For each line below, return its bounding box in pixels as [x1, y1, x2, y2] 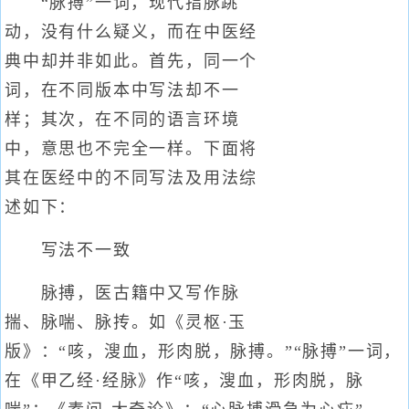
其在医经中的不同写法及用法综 [5, 169, 258, 187]
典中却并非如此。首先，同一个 [5, 52, 258, 70]
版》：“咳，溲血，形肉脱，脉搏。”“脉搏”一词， [5, 342, 403, 361]
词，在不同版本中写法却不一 [5, 81, 240, 100]
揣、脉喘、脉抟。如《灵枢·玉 [5, 313, 247, 331]
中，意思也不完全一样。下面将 [5, 140, 258, 158]
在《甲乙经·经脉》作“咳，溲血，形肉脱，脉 [5, 372, 364, 390]
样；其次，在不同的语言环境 [5, 110, 240, 129]
